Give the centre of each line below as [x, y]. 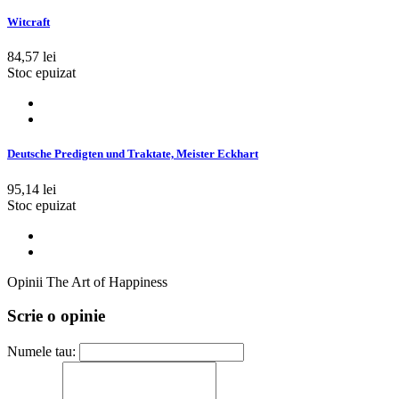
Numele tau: [41, 351]
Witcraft [28, 21]
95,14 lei [32, 189]
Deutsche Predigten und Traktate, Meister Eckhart [133, 154]
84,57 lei [32, 57]
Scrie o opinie [56, 316]
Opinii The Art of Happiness [87, 281]
